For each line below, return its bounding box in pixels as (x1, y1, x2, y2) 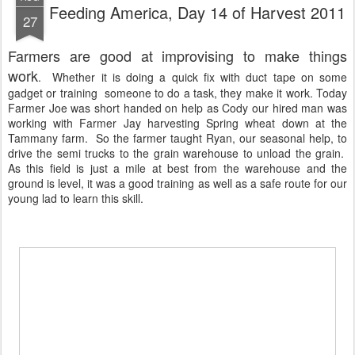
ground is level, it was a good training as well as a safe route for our (8, 174, 347, 191)
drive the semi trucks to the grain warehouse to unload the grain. (8, 144, 347, 161)
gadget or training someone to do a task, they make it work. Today (8, 84, 347, 101)
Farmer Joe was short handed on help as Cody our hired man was (8, 99, 347, 116)
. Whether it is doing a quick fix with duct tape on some (38, 68, 347, 85)
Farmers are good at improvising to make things (8, 44, 347, 66)
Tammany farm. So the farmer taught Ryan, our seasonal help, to (8, 129, 347, 146)
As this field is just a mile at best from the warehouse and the (8, 159, 347, 176)
